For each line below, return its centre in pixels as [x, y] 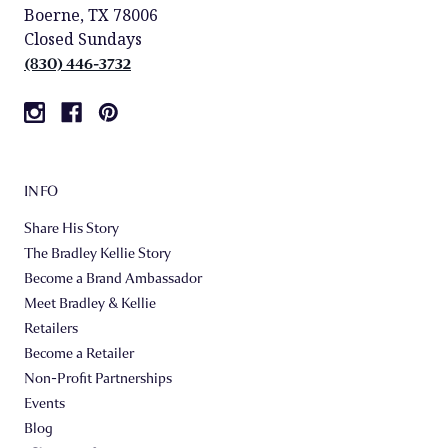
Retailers [51, 328]
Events [44, 403]
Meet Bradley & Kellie [90, 303]
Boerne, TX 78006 [91, 15]
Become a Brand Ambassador [113, 278]
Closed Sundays [83, 39]
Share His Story [71, 228]
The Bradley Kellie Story [97, 253]
